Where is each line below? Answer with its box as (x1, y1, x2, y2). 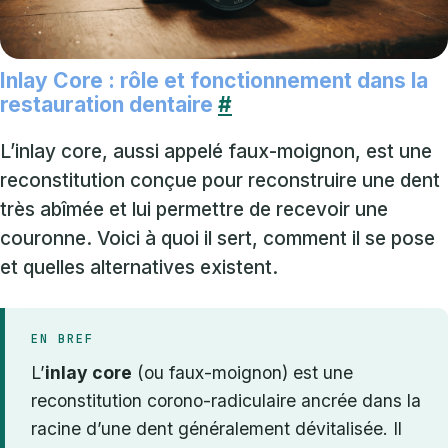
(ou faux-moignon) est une (132, 362, 353, 384)
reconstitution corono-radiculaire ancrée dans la (31, 390, 421, 412)
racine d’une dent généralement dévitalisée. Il (31, 418, 402, 440)
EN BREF (31, 331, 94, 348)
